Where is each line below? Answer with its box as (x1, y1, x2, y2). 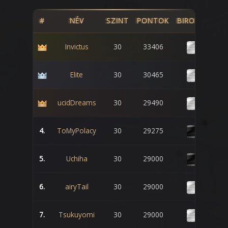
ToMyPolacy (57, 126, 96, 136)
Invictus (65, 42, 89, 52)
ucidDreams (57, 98, 96, 108)
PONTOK (137, 16, 169, 26)
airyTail (65, 182, 89, 192)
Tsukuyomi (59, 210, 95, 220)
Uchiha (66, 154, 88, 164)
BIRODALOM (177, 16, 222, 26)
